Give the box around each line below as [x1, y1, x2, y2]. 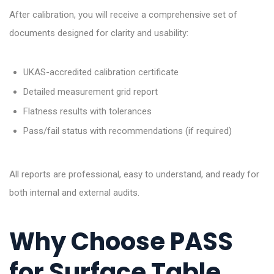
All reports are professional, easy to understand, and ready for [9, 168, 259, 180]
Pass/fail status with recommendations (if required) [23, 125, 232, 136]
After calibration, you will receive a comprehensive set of [9, 9, 237, 21]
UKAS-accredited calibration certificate [23, 66, 179, 78]
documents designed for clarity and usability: [9, 28, 188, 39]
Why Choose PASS [9, 224, 233, 259]
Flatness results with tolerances [23, 105, 152, 117]
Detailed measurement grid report [23, 86, 158, 97]
